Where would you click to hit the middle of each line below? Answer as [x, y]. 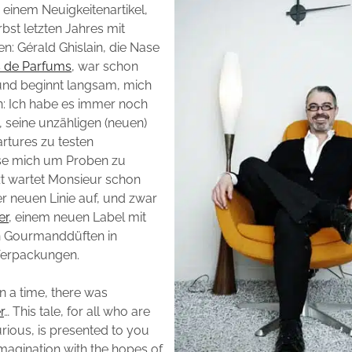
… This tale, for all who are [77, 312]
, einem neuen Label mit [78, 218]
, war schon [105, 67]
